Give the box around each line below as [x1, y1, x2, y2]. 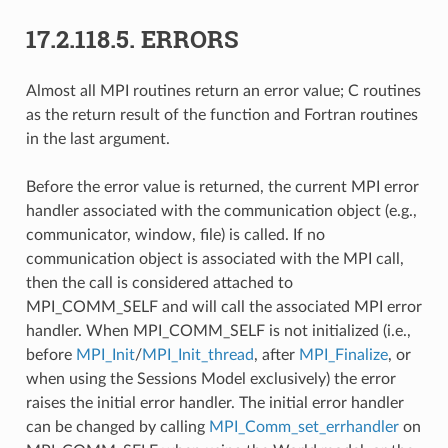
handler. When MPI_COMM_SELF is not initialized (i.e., [25, 322, 411, 339]
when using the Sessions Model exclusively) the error [25, 370, 396, 387]
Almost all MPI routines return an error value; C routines [25, 82, 421, 99]
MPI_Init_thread [141, 346, 254, 363]
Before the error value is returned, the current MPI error [25, 178, 419, 195]
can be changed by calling [25, 418, 209, 435]
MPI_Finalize [298, 346, 388, 363]
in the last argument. [25, 130, 170, 147]
